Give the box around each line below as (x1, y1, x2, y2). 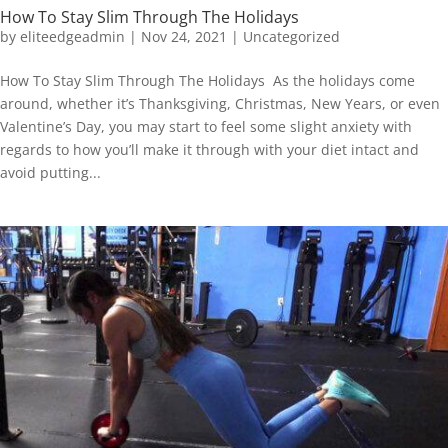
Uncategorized (243, 27, 340, 47)
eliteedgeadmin (20, 27, 125, 47)
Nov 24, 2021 (141, 27, 227, 47)
